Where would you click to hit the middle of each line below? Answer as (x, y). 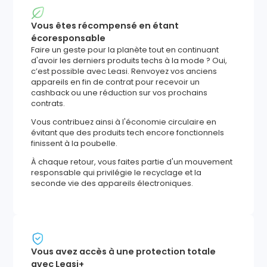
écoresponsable (69, 38)
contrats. (48, 104)
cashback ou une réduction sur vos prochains (119, 93)
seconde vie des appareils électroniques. (112, 183)
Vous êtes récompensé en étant (105, 26)
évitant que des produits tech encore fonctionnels (128, 132)
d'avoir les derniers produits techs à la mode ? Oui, (129, 61)
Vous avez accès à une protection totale (124, 251)
